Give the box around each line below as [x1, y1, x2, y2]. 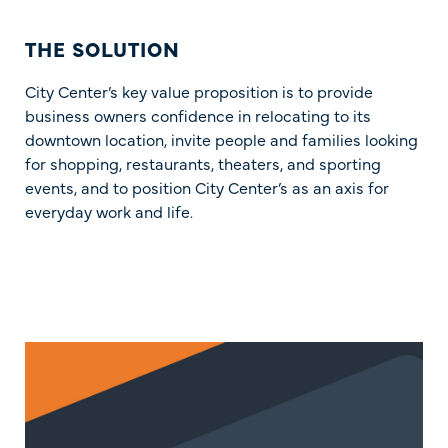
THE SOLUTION [25, 34, 180, 62]
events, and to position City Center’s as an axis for [25, 175, 389, 198]
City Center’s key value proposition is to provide [25, 79, 373, 102]
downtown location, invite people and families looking [25, 127, 418, 150]
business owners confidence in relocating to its [25, 103, 371, 126]
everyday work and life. [25, 199, 193, 222]
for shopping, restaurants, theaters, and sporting [25, 151, 381, 174]
